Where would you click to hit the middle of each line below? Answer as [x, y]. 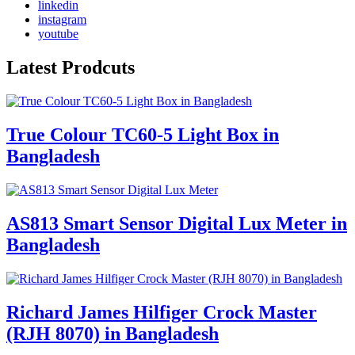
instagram [62, 20]
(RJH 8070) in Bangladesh [113, 333]
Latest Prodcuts [71, 68]
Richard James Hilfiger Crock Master [162, 312]
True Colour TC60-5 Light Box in [143, 135]
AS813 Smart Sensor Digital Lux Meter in [177, 223]
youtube [58, 34]
